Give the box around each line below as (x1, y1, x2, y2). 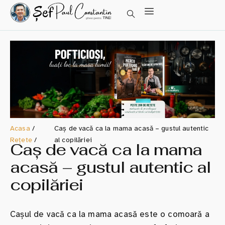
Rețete (10, 136, 32, 145)
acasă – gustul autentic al (10, 157, 211, 178)
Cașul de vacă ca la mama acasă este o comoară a (10, 209, 209, 220)
